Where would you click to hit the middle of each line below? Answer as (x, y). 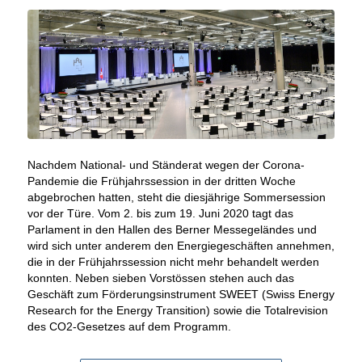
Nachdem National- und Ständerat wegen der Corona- (166, 165)
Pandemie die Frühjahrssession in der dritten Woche (161, 181)
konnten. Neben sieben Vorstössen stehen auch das (160, 278)
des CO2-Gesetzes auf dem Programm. (129, 327)
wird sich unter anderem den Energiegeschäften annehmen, (181, 246)
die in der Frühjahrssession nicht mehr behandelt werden (173, 262)
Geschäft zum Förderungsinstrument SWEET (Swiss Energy (181, 295)
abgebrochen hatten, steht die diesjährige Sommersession (176, 198)
